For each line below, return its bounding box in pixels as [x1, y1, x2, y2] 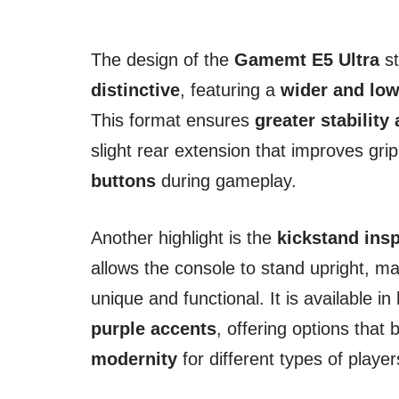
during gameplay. [156, 170, 297, 191]
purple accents [91, 318, 216, 338]
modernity [91, 348, 177, 369]
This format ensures [91, 110, 255, 130]
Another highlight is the [91, 227, 277, 248]
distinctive [91, 79, 180, 100]
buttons [91, 170, 156, 191]
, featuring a [180, 79, 281, 100]
